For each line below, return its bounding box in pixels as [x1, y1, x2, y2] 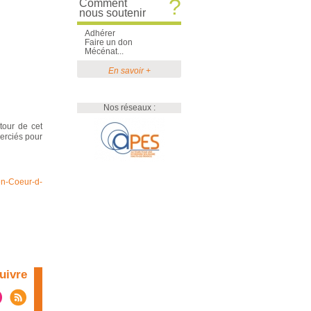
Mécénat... [85, 47, 124, 56]
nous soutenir [79, 7, 146, 19]
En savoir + [108, 66, 151, 76]
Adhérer [85, 28, 115, 38]
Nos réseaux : [103, 103, 155, 112]
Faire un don [85, 37, 133, 47]
